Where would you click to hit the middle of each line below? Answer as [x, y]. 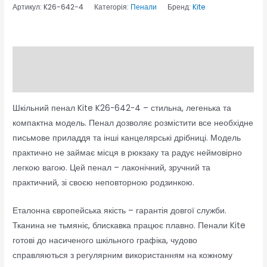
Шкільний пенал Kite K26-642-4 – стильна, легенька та [122, 108]
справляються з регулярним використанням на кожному [123, 255]
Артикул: [28, 7]
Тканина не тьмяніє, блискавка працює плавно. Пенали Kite [129, 225]
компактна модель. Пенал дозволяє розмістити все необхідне [133, 123]
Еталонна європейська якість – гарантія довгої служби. [120, 210]
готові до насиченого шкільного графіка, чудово [105, 240]
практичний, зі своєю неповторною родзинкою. [104, 183]
